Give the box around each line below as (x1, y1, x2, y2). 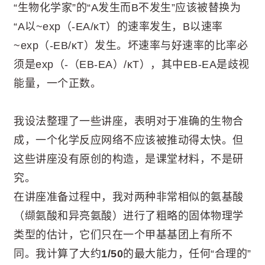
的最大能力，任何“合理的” (123, 248, 251, 260)
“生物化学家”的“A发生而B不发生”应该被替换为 (14, 1, 241, 14)
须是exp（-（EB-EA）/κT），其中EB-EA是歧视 (14, 58, 250, 70)
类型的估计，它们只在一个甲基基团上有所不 (14, 229, 232, 241)
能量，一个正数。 (14, 77, 101, 89)
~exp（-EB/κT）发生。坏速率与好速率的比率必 (14, 39, 248, 51)
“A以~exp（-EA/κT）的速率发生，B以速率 (14, 20, 223, 33)
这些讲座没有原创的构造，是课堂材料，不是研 (14, 153, 244, 166)
